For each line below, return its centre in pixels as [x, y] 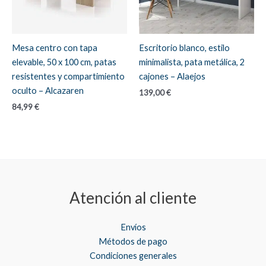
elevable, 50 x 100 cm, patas [64, 62]
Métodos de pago [133, 242]
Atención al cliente [133, 198]
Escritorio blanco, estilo [184, 47]
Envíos [133, 227]
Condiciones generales [133, 256]
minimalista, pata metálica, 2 [192, 62]
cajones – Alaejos [172, 76]
